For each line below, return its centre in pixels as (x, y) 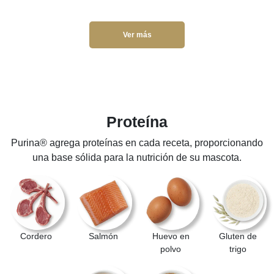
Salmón (103, 236)
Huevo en (171, 236)
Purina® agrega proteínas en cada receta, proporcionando (137, 143)
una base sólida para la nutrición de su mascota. (137, 157)
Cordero (36, 236)
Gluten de (238, 236)
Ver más (137, 35)
